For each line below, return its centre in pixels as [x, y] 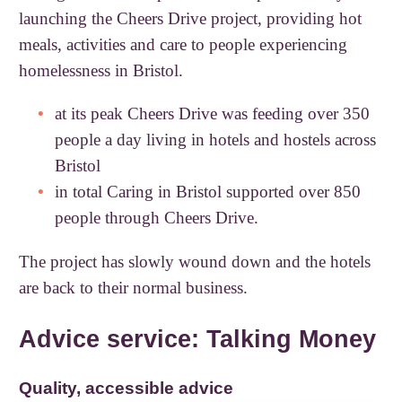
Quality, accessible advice [127, 388]
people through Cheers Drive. [157, 218]
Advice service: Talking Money [198, 339]
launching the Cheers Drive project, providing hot [191, 19]
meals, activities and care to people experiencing [184, 45]
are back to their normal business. [134, 288]
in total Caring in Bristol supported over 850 [208, 192]
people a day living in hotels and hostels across [216, 140]
